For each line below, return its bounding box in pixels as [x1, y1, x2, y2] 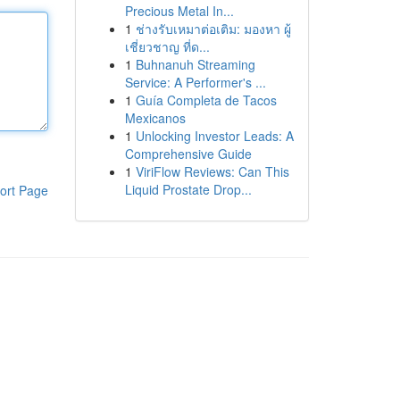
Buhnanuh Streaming [135, 55, 255, 73]
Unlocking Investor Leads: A [135, 127, 294, 145]
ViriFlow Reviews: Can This [135, 162, 289, 180]
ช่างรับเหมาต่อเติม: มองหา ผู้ [135, 20, 291, 37]
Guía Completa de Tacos [135, 91, 277, 109]
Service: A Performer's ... [124, 73, 266, 91]
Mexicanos [124, 109, 186, 127]
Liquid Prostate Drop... [124, 180, 252, 198]
